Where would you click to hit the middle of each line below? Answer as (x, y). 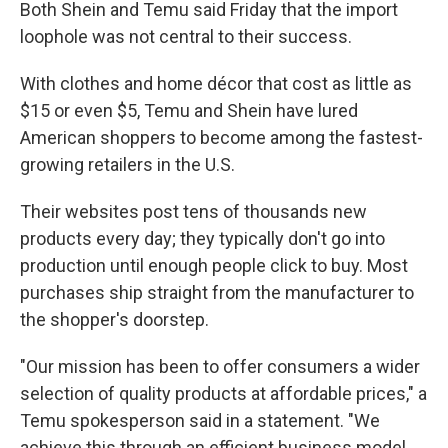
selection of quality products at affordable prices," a (223, 393)
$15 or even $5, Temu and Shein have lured (189, 110)
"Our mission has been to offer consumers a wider (220, 366)
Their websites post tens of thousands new (193, 211)
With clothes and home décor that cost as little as (216, 83)
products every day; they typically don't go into (202, 238)
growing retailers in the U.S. (127, 164)
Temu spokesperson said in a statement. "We (200, 420)
